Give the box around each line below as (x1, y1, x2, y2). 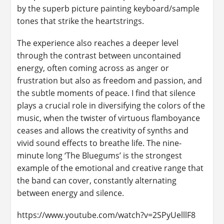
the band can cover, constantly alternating (17, 174, 177, 186)
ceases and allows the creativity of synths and (17, 124, 189, 136)
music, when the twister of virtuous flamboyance (17, 112, 200, 123)
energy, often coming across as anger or (17, 62, 169, 73)
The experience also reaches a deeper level (17, 37, 179, 48)
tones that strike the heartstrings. (17, 15, 144, 26)
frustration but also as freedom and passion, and (17, 74, 202, 86)
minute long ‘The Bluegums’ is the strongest (17, 149, 182, 161)
